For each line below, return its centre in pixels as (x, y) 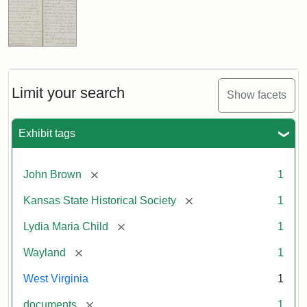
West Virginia (56, 278)
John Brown (52, 174)
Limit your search (68, 93)
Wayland (45, 252)
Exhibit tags (47, 133)
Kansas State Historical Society (100, 200)
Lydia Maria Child (66, 226)
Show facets (257, 95)
